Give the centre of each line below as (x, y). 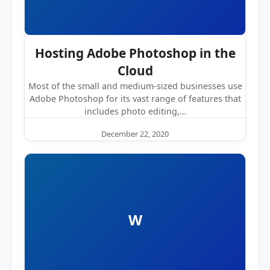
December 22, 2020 (135, 134)
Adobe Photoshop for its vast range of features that (135, 99)
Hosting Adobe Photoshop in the (135, 53)
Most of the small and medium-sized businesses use (135, 86)
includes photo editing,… (135, 111)
